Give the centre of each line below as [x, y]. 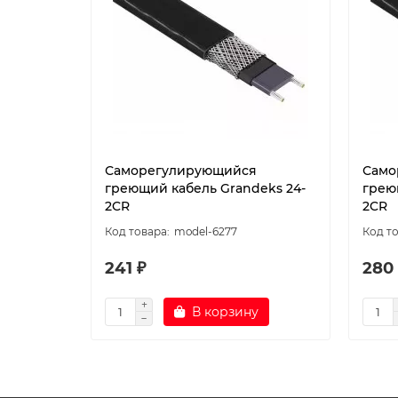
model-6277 [206, 231]
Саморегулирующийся [181, 170]
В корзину [225, 311]
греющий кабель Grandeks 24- [205, 188]
